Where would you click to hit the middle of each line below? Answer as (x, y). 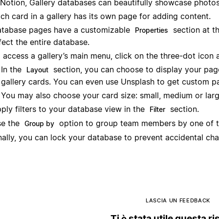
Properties (152, 30)
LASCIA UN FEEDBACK (178, 200)
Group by (39, 124)
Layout (37, 70)
